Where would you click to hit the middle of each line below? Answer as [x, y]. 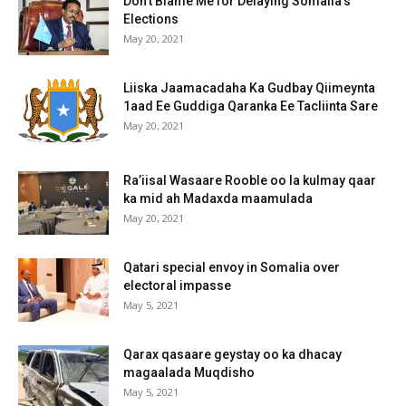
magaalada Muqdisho [189, 372]
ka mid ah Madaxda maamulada [218, 198]
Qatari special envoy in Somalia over [232, 267]
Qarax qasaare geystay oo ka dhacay [232, 354]
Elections [151, 19]
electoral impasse [177, 285]
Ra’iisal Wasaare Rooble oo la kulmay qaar [250, 180]
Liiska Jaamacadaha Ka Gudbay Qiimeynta [249, 87]
